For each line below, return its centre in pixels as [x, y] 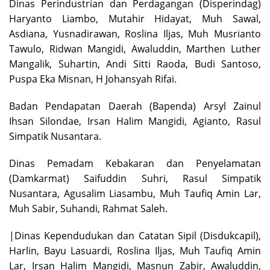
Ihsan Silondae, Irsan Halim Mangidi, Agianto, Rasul [135, 121]
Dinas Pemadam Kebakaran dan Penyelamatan [135, 164]
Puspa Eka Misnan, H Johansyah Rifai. [93, 79]
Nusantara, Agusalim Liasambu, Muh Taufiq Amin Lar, [135, 194]
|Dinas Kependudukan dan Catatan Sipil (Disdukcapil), [135, 236]
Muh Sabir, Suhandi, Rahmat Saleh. [88, 209]
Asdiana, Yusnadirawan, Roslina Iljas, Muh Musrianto [135, 34]
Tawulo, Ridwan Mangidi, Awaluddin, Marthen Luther [135, 49]
